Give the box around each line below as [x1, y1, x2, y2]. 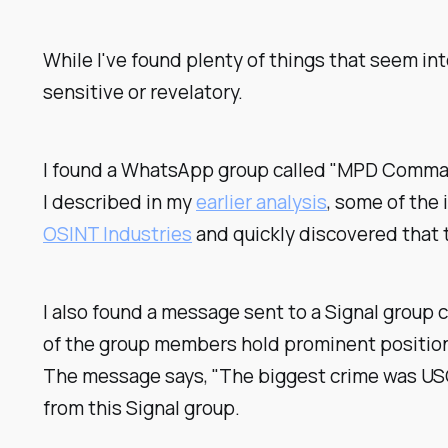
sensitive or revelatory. [43, 79, 244, 106]
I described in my [43, 189, 197, 216]
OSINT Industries [43, 221, 193, 248]
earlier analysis [196, 189, 328, 216]
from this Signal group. [43, 395, 241, 422]
